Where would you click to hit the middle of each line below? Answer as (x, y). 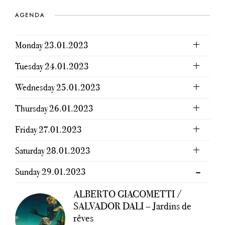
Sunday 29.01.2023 (50, 172)
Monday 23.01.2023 (52, 45)
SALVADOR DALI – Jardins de (132, 206)
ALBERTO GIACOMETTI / (128, 194)
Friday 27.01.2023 (48, 130)
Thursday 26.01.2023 (54, 108)
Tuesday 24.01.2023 (52, 66)
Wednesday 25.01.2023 (58, 87)
